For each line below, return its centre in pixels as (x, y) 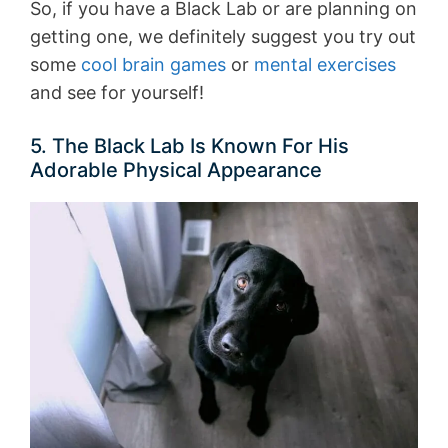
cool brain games (153, 65)
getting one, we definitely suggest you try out (223, 37)
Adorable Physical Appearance (176, 170)
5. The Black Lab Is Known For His (189, 146)
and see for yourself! (117, 93)
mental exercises (325, 65)
